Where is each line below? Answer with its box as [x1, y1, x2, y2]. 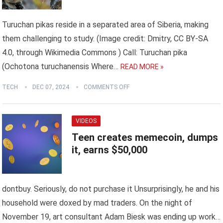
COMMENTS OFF [84, 84, 130, 91]
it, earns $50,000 [72, 144, 148, 156]
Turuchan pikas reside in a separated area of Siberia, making [2, 20, 209, 30]
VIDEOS [76, 117, 97, 125]
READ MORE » [120, 63, 164, 71]
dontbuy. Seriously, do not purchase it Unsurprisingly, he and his [2, 184, 220, 194]
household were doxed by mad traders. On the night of [2, 198, 193, 208]
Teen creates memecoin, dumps [72, 131, 219, 144]
